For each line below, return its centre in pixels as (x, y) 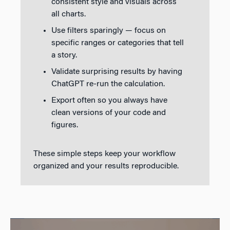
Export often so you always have (109, 100)
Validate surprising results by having (117, 72)
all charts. (69, 14)
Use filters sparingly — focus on (109, 31)
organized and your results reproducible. (106, 166)
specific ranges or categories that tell (118, 43)
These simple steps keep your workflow (104, 154)
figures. (65, 125)
